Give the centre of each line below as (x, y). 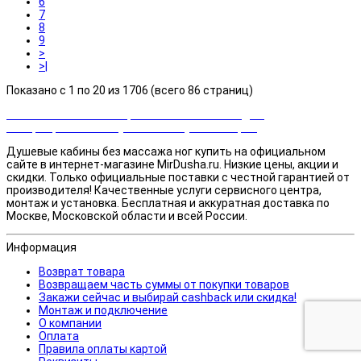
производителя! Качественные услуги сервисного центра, (164, 190)
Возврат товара (82, 271)
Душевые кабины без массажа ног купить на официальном (166, 151)
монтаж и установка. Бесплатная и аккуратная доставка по (168, 203)
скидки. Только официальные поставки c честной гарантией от (178, 177)
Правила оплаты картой (103, 349)
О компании (70, 323)
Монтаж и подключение (103, 310)
